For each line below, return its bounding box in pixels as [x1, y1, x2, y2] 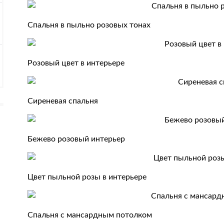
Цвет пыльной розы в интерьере [27, 173, 147, 181]
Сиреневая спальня [27, 97, 98, 105]
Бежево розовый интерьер [27, 135, 125, 143]
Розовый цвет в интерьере [27, 59, 125, 67]
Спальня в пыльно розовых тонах [27, 21, 151, 29]
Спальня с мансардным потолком [27, 211, 152, 219]
